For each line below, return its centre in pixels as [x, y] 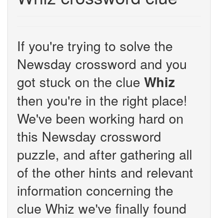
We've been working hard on [100, 118]
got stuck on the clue [81, 82]
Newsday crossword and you [102, 64]
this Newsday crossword [89, 136]
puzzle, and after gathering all [105, 154]
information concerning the [95, 190]
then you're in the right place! [102, 100]
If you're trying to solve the [95, 45]
